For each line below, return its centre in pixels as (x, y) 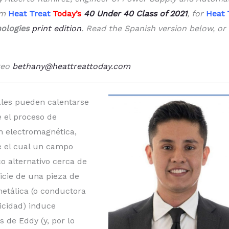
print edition (56, 29)
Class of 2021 (162, 14)
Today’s (68, 14)
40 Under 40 (110, 14)
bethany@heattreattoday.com (71, 66)
